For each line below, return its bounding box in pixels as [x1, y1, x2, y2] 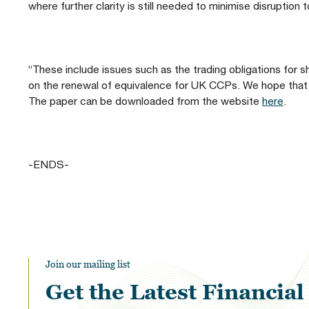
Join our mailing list [45, 257, 130, 270]
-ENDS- [28, 157, 69, 170]
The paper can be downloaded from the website [28, 94, 262, 107]
